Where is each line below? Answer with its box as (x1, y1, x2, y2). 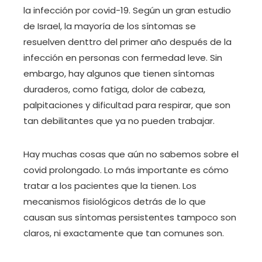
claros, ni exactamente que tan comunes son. (23, 227, 224, 240)
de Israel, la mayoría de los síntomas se (23, 20, 196, 33)
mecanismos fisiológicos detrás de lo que (23, 195, 206, 208)
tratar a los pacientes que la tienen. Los (23, 180, 196, 192)
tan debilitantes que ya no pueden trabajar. (23, 115, 215, 127)
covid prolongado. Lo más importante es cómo (23, 164, 229, 177)
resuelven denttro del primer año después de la (23, 36, 232, 49)
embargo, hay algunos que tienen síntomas (23, 67, 215, 80)
